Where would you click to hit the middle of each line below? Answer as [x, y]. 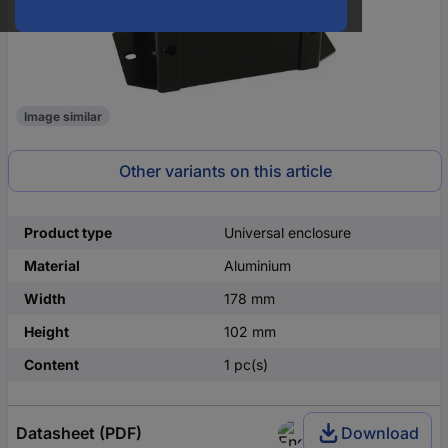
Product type [68, 232]
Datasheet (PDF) [79, 433]
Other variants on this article [225, 171]
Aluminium [257, 265]
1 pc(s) [246, 364]
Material [52, 265]
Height [46, 331]
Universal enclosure [287, 232]
